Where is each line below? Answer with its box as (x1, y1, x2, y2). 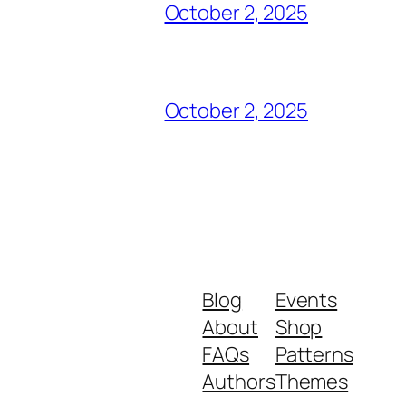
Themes (275, 368, 349, 396)
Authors (202, 368, 275, 396)
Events (275, 286, 338, 314)
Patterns (275, 341, 353, 369)
